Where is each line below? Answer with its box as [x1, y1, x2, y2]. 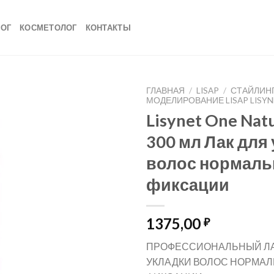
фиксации [146, 174, 229, 194]
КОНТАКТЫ [85, 23, 131, 32]
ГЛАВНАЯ [146, 86, 185, 95]
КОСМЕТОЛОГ [20, 23, 77, 32]
